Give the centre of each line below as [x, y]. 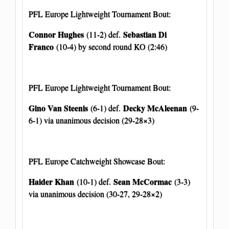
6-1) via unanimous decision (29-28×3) [91, 120]
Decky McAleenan [156, 107]
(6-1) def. [107, 107]
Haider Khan [51, 181]
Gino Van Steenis [60, 107]
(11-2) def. [104, 34]
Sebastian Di [145, 34]
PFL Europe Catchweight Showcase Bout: [97, 161]
